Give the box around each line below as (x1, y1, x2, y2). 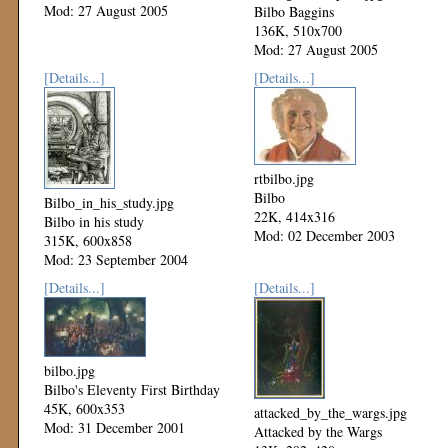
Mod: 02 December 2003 (254, 226, 395, 246)
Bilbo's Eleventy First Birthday (44, 380, 220, 400)
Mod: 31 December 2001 (44, 418, 185, 438)
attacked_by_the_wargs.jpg (254, 403, 407, 423)
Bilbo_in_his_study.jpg (44, 193, 174, 213)
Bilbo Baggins (254, 2, 334, 22)
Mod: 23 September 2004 (44, 250, 188, 270)
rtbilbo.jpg (254, 169, 314, 189)
